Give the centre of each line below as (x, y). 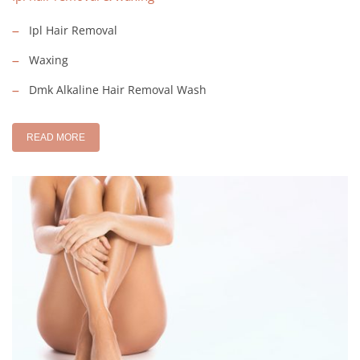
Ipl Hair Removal (73, 30)
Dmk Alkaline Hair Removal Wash (118, 89)
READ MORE (56, 137)
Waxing (49, 59)
